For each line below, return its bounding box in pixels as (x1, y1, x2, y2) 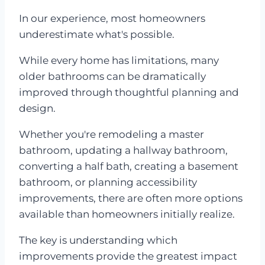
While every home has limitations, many (19, 54, 219, 67)
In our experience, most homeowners (19, 12, 205, 25)
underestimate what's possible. (19, 28, 174, 41)
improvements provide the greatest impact (19, 250, 237, 263)
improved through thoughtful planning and (19, 86, 239, 99)
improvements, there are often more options (19, 192, 243, 205)
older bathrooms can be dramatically (19, 70, 206, 83)
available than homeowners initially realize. (19, 208, 235, 221)
